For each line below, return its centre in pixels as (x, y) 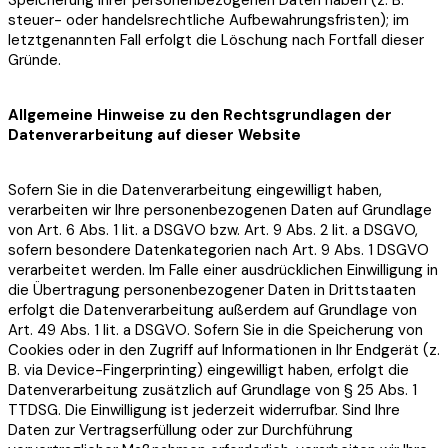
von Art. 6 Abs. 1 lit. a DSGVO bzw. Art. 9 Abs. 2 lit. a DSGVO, (213, 230)
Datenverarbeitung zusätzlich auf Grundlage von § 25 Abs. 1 (212, 390)
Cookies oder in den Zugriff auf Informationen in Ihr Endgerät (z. (224, 350)
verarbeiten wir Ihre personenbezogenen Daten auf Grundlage (220, 210)
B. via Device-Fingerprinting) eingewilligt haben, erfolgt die (208, 370)
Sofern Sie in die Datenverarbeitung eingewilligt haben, (195, 190)
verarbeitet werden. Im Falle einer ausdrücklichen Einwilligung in (223, 270)
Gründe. (34, 60)
